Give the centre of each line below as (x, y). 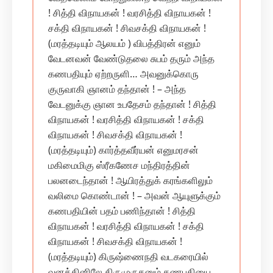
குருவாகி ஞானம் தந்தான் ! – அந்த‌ (117, 89)
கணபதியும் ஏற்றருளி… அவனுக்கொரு (123, 74)
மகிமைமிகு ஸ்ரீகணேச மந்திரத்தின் (119, 165)
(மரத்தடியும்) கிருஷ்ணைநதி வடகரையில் (128, 257)
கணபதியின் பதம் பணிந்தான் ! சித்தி (122, 211)
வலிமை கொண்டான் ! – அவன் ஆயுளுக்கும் (134, 196)
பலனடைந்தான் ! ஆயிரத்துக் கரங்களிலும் (130, 180)
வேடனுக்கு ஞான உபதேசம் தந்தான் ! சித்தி (132, 104)
